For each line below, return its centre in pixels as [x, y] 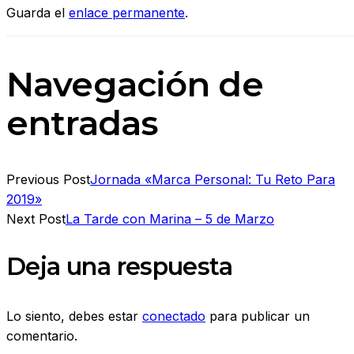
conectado [174, 316]
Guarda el [38, 12]
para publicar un [258, 316]
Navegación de [135, 84]
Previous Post [48, 180]
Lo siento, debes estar [74, 316]
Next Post [36, 219]
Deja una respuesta [120, 267]
